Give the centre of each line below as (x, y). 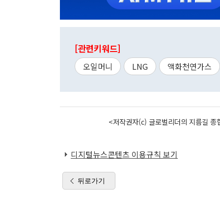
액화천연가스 (190, 67)
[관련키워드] (98, 49)
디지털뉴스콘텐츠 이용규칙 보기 (124, 154)
